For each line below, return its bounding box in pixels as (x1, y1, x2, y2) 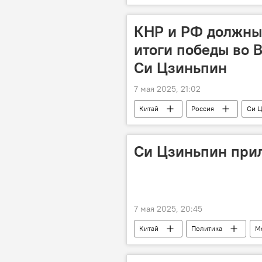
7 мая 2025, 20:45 (134, 204, 202, 214)
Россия (191, 104, 214, 113)
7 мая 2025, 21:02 (134, 84, 201, 94)
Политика (191, 224, 222, 233)
